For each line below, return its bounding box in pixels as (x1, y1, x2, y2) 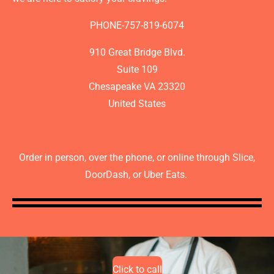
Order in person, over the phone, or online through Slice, (19, 152, 255, 163)
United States (108, 98, 166, 109)
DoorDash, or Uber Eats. (84, 169, 190, 180)
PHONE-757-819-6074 (90, 20, 184, 31)
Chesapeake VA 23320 (89, 81, 185, 92)
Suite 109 (116, 64, 158, 75)
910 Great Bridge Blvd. (89, 46, 185, 58)
